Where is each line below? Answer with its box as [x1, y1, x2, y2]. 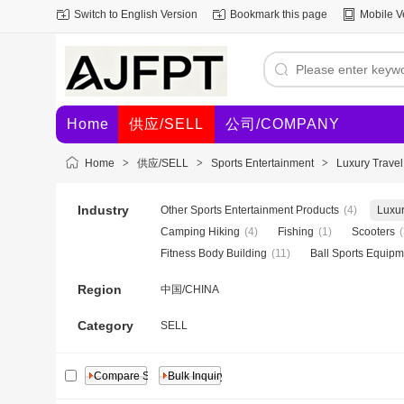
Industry [78, 203, 129, 217]
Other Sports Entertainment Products [161, 204, 339, 216]
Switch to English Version [74, 8, 197, 21]
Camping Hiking [161, 225, 240, 238]
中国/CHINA [161, 283, 219, 296]
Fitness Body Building [161, 247, 267, 260]
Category [78, 318, 133, 333]
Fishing [278, 225, 314, 238]
